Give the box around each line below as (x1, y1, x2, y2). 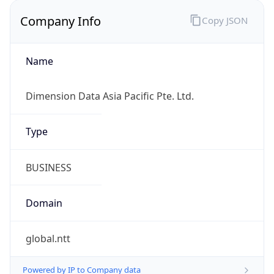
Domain (25, 196, 62, 210)
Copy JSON (201, 13, 248, 26)
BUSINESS (25, 160, 72, 174)
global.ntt (25, 232, 70, 246)
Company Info (20, 13, 101, 30)
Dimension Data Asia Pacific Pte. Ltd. (25, 89, 194, 103)
